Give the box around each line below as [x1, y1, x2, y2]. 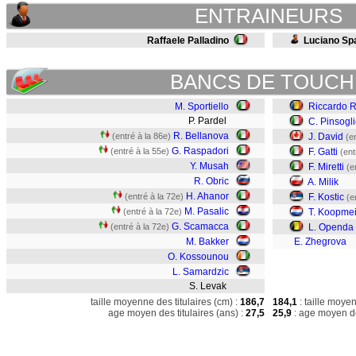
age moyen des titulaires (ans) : [108, 308, 243, 319]
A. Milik [308, 176, 339, 188]
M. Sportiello [175, 101, 229, 112]
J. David [308, 131, 343, 142]
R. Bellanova [173, 130, 229, 141]
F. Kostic [308, 192, 344, 203]
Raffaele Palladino [147, 35, 229, 46]
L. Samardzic [172, 266, 229, 277]
